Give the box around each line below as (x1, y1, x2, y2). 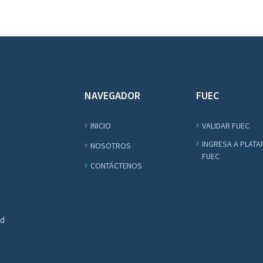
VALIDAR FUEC (202, 120, 249, 131)
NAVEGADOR (85, 89, 140, 102)
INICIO (90, 120, 111, 131)
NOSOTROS (90, 140, 131, 151)
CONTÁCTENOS (90, 160, 142, 171)
